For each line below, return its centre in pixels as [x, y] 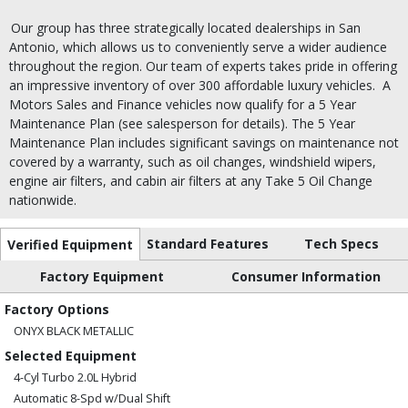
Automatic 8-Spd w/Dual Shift [92, 398]
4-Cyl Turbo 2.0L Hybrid [75, 377]
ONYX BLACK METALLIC [74, 331]
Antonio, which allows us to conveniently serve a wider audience [198, 46]
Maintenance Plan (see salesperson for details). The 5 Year [182, 123]
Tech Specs [342, 243]
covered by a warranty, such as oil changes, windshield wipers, [193, 161]
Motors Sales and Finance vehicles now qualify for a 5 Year [183, 104]
